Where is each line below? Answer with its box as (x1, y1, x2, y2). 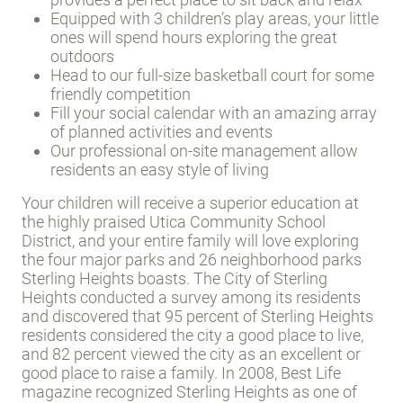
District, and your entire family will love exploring (22, 230, 359, 250)
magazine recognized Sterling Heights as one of (22, 381, 357, 401)
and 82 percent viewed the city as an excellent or (22, 344, 361, 363)
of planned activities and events (50, 121, 273, 141)
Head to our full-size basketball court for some (50, 65, 374, 85)
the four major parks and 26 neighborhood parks (22, 249, 362, 269)
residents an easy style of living (50, 159, 269, 179)
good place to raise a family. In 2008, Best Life (22, 363, 341, 382)
